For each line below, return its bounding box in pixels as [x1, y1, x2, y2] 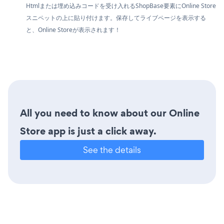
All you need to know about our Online [20, 105, 199, 120]
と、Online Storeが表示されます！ [26, 25, 120, 34]
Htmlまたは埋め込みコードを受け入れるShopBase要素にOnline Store [26, 1, 216, 10]
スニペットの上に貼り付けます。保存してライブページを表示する [26, 13, 206, 22]
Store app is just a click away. [20, 123, 156, 138]
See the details [83, 143, 141, 155]
